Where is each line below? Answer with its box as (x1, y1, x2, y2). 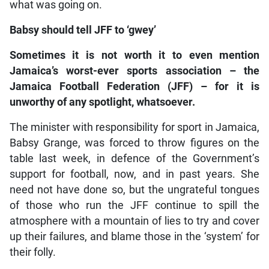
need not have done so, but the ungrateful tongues (9, 184, 260, 196)
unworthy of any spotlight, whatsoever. (9, 96, 195, 109)
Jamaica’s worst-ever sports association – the (9, 65, 260, 77)
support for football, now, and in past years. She (9, 168, 260, 181)
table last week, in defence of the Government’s (9, 153, 260, 165)
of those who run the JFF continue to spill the (9, 199, 260, 212)
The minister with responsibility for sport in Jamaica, (9, 121, 260, 134)
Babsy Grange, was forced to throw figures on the (9, 137, 260, 150)
